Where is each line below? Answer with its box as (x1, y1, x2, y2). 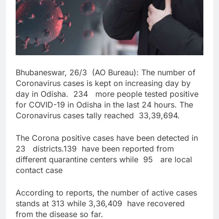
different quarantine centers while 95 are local (16, 154, 192, 164)
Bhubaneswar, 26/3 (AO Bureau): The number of (16, 67, 196, 77)
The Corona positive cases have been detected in (16, 133, 198, 143)
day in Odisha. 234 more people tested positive (16, 89, 198, 99)
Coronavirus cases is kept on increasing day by (16, 78, 191, 88)
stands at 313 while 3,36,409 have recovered (16, 198, 185, 208)
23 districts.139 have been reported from (16, 144, 174, 153)
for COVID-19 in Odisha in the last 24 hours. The (16, 100, 193, 109)
